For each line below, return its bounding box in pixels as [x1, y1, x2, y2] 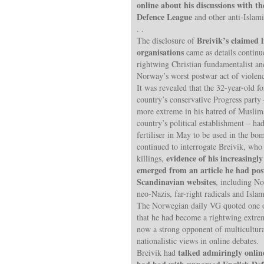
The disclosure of [137, 34, 197, 46]
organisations [137, 45, 186, 58]
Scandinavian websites [137, 175, 216, 188]
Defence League [137, 10, 192, 23]
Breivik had [137, 246, 178, 258]
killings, [137, 152, 166, 164]
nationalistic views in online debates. [137, 235, 259, 246]
